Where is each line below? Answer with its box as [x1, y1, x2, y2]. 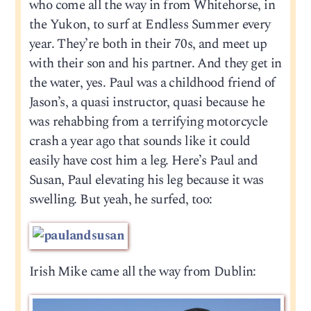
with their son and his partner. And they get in [28, 53, 282, 74]
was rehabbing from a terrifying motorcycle [28, 111, 268, 132]
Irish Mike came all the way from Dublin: [28, 261, 256, 282]
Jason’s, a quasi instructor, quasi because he [28, 92, 264, 112]
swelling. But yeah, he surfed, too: [28, 189, 212, 210]
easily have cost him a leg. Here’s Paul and [28, 150, 258, 171]
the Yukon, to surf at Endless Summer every [28, 14, 271, 35]
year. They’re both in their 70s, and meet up [28, 33, 267, 54]
